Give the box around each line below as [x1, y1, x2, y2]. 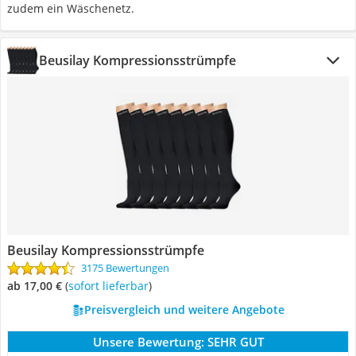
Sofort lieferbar [74, 278, 149, 293]
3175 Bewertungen [81, 261, 169, 275]
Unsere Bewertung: [92, 334, 204, 350]
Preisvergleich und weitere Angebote [83, 302, 284, 317]
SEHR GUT [207, 334, 264, 350]
